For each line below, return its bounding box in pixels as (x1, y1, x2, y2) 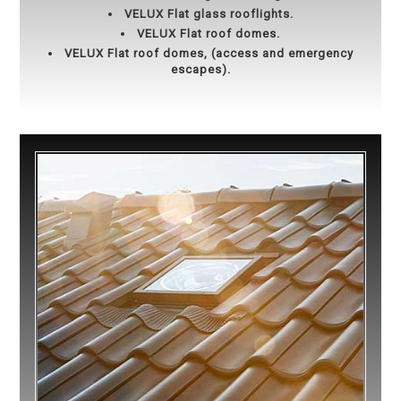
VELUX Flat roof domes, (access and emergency (64, 46, 354, 60)
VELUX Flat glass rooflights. (124, 6, 294, 21)
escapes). (170, 62, 231, 76)
